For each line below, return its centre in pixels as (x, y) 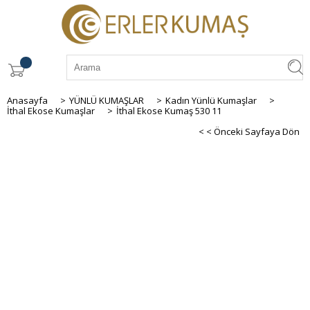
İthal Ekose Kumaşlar (51, 110)
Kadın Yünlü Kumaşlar (211, 100)
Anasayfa (27, 100)
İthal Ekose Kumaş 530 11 (169, 110)
